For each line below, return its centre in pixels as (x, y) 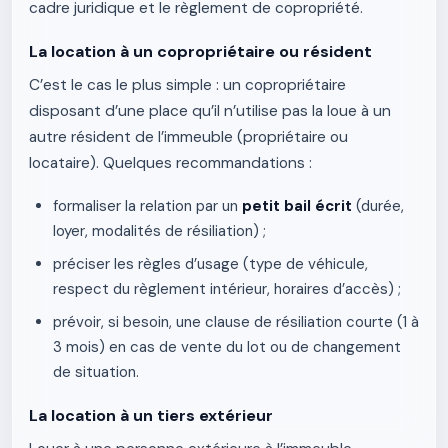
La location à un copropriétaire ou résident (200, 51)
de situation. (96, 372)
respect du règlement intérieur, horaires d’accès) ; (227, 289)
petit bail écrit (297, 206)
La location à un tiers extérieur (151, 415)
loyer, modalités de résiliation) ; (159, 231)
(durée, (378, 206)
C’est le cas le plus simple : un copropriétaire (187, 85)
